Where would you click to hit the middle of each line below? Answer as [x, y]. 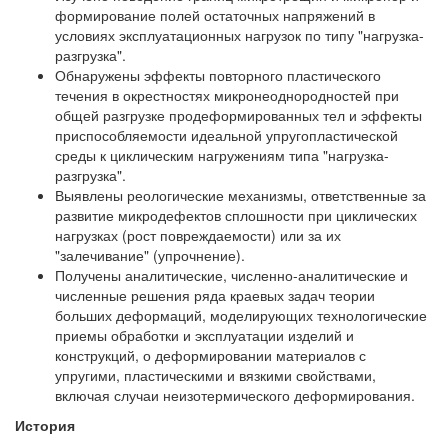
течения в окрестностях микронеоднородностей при [227, 95]
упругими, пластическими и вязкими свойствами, [215, 375]
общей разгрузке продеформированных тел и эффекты [238, 115]
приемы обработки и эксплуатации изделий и [204, 335]
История [45, 425]
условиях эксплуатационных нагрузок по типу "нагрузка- [239, 35]
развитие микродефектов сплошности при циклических [236, 215]
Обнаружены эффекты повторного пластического [218, 75]
